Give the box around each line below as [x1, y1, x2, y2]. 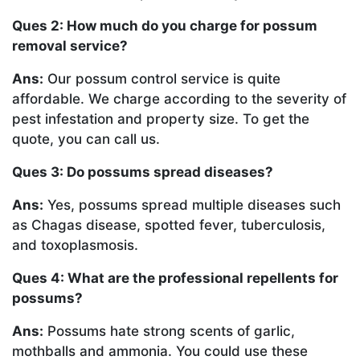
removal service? [12, 38, 128, 55]
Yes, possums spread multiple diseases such [43, 197, 341, 214]
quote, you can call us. [12, 131, 160, 148]
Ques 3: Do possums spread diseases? [12, 164, 273, 181]
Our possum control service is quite [43, 71, 280, 88]
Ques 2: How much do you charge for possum [12, 18, 317, 35]
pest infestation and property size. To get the [12, 111, 309, 128]
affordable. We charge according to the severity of [12, 91, 346, 108]
